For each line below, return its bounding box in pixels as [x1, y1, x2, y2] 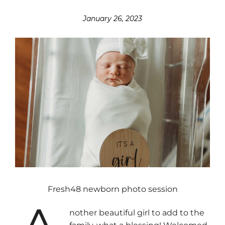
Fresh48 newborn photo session [47, 184, 178, 194]
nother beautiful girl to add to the [69, 208, 205, 218]
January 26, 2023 [83, 14, 142, 24]
